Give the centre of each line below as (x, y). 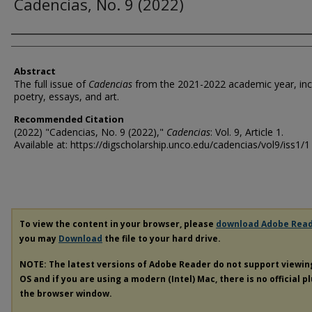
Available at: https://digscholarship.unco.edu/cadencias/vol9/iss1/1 (162, 145)
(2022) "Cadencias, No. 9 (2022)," (90, 132)
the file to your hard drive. (162, 239)
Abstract (35, 71)
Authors (38, 47)
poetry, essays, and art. (67, 97)
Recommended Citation (69, 119)
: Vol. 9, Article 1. (247, 132)
